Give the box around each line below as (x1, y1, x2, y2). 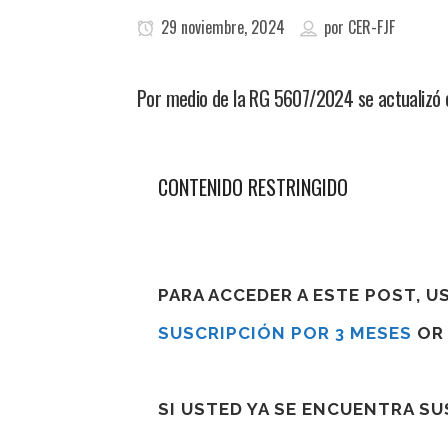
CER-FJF (348, 15, 395, 39)
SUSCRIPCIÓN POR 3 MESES (158, 323, 412, 343)
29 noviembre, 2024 (157, 15, 285, 39)
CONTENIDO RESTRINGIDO (158, 172, 348, 202)
